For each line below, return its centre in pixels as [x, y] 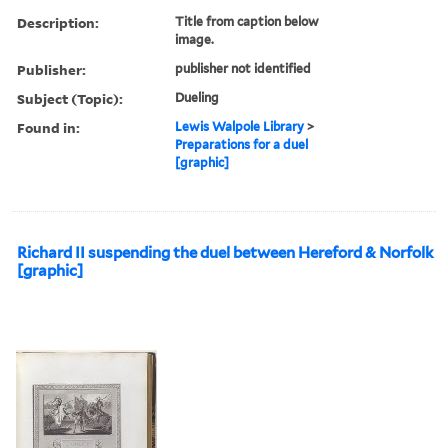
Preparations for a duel [242, 144]
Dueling [197, 97]
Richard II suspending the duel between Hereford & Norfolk [225, 252]
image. [195, 39]
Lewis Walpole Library [240, 126]
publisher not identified [243, 68]
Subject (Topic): [70, 98]
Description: [58, 22]
